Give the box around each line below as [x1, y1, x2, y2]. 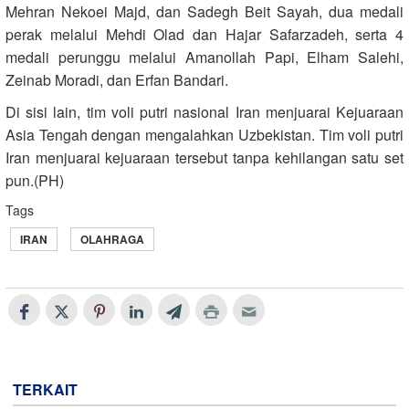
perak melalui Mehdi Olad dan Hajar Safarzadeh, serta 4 [5, 23, 404, 45]
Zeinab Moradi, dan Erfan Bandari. [5, 68, 228, 90]
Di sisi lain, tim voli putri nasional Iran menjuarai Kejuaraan [5, 100, 404, 122]
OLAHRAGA [80, 230, 144, 247]
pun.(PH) [5, 169, 64, 191]
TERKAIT [13, 378, 78, 400]
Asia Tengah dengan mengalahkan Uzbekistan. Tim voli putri [5, 123, 404, 145]
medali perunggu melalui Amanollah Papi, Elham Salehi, [5, 46, 404, 68]
